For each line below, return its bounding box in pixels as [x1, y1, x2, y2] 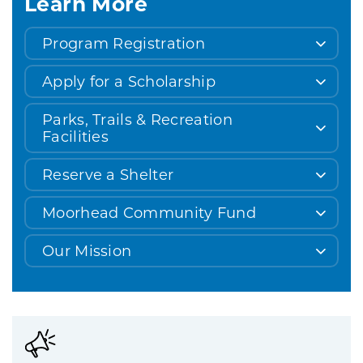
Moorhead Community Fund [42, 203, 256, 223]
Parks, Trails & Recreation [42, 109, 233, 130]
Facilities [42, 126, 109, 147]
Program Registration [42, 33, 205, 53]
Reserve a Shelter [42, 164, 174, 185]
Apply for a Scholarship [42, 71, 216, 92]
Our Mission [42, 241, 132, 261]
